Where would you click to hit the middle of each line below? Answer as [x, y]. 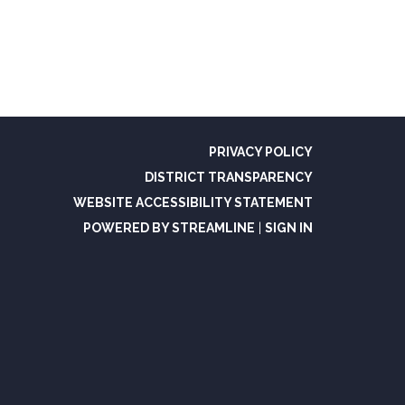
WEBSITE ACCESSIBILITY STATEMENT [193, 202]
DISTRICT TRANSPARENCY [229, 177]
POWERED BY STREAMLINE [169, 228]
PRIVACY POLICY [261, 152]
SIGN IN [289, 228]
